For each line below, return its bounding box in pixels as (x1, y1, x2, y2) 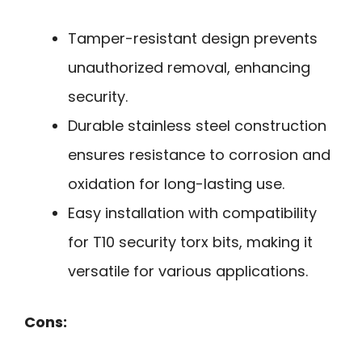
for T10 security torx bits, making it (68, 232, 313, 253)
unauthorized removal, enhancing (68, 57, 310, 78)
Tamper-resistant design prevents (68, 28, 318, 49)
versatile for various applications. (68, 261, 308, 282)
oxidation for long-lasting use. (68, 174, 284, 195)
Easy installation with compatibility (68, 203, 317, 224)
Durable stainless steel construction (68, 116, 326, 137)
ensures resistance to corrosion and (68, 145, 330, 166)
